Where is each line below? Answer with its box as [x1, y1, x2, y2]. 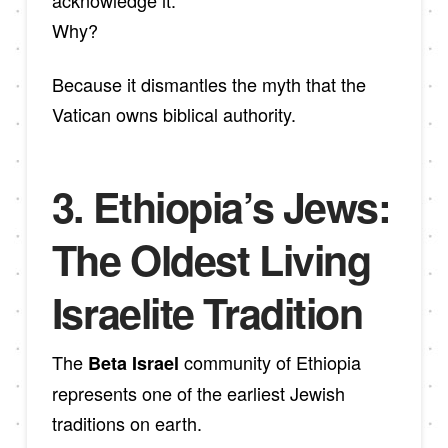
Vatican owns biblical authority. [51, 100, 296, 127]
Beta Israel [87, 350, 179, 377]
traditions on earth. [51, 410, 202, 437]
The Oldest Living [51, 230, 371, 290]
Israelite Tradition [51, 283, 363, 343]
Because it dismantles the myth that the [51, 70, 366, 97]
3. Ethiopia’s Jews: [51, 177, 391, 237]
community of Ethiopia [178, 349, 361, 376]
